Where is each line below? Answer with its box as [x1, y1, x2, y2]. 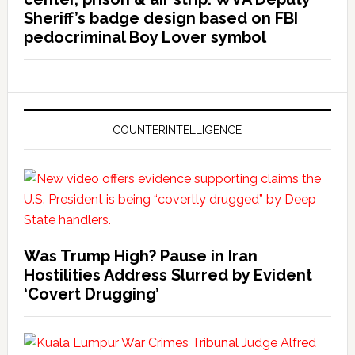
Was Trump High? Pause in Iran [23, 246, 258, 265]
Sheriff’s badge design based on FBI [23, 9, 298, 28]
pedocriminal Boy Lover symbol [23, 28, 266, 47]
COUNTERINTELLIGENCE [113, 124, 242, 136]
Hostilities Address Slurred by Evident [23, 265, 312, 284]
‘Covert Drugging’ [23, 284, 159, 303]
